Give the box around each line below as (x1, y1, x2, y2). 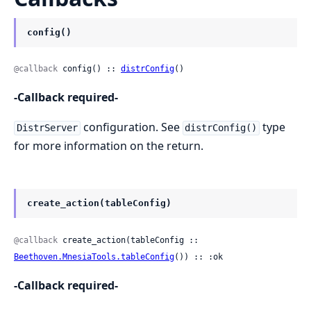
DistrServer (16, 122, 78, 134)
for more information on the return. (14, 138, 203, 154)
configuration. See (80, 119, 183, 135)
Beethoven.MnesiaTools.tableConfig (14, 251, 174, 262)
